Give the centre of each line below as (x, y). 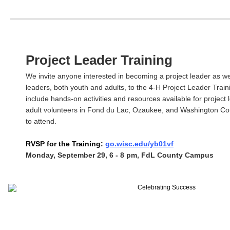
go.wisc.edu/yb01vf (139, 144)
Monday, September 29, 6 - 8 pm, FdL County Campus (120, 155)
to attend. (41, 121)
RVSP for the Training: (64, 144)
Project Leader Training (99, 60)
